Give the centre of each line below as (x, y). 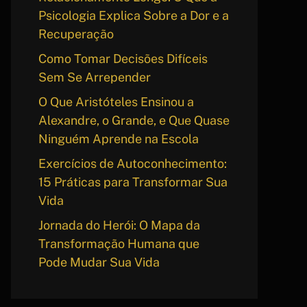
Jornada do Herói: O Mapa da (119, 225)
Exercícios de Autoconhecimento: (133, 163)
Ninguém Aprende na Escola (119, 139)
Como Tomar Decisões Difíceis (123, 59)
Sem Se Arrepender (95, 77)
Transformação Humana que (119, 244)
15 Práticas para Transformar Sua (133, 182)
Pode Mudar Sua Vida (99, 262)
